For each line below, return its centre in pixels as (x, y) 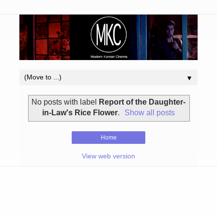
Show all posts (150, 113)
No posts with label (65, 102)
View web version (108, 156)
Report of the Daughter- (142, 102)
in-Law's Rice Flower (80, 113)
